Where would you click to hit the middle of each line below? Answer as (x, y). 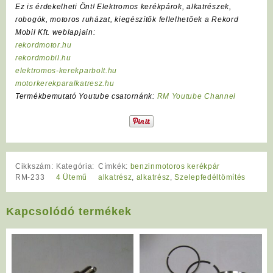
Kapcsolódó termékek (69, 212)
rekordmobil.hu (43, 58)
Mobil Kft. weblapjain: (55, 32)
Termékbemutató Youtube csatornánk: (85, 96)
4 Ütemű (72, 178)
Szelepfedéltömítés (210, 178)
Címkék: (114, 167)
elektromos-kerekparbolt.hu (66, 70)
